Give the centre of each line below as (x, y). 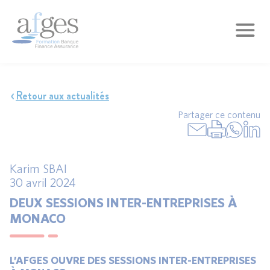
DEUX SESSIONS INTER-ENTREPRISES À (123, 202)
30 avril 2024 (43, 182)
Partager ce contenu (219, 115)
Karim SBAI (38, 168)
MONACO (38, 218)
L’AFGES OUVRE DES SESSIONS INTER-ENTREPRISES (133, 260)
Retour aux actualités (62, 96)
